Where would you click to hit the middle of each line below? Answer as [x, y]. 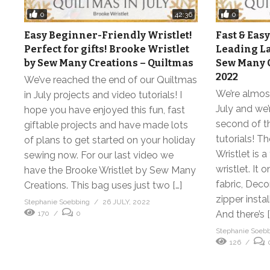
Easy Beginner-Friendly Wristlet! [108, 36]
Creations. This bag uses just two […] [103, 186]
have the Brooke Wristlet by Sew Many [110, 171]
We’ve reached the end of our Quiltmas [111, 80]
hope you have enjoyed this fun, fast [105, 110]
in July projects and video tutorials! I [103, 95]
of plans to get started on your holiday [110, 140]
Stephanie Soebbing [57, 202]
